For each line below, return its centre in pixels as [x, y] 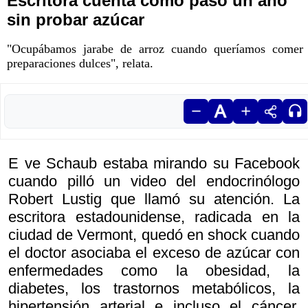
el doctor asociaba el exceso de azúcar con [154, 253]
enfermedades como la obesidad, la [154, 271]
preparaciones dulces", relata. [80, 64]
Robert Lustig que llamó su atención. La [154, 199]
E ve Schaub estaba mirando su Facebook [154, 164]
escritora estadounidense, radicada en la [154, 217]
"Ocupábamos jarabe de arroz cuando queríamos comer [155, 49]
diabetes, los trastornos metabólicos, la [154, 289]
